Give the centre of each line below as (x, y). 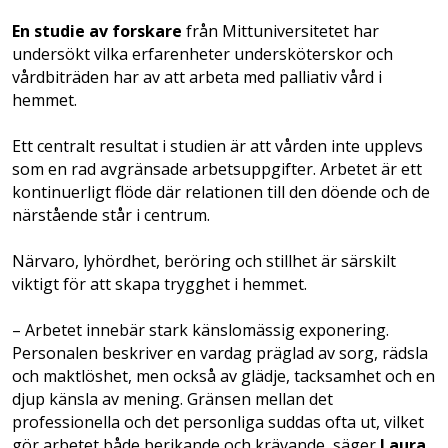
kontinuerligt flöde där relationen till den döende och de (221, 191)
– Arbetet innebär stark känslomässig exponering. (200, 329)
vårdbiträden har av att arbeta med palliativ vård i (197, 76)
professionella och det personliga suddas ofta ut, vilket (218, 421)
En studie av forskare (97, 30)
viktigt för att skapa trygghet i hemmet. (159, 283)
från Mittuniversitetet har (280, 30)
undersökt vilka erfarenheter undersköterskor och (202, 53)
